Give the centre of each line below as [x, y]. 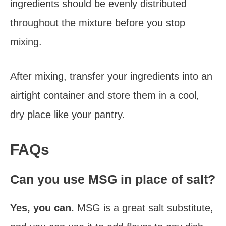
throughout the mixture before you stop [98, 23]
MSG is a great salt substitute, [145, 208]
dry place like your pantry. [68, 115]
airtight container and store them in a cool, [105, 95]
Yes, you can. [44, 208]
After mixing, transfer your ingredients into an [111, 76]
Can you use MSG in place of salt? [113, 179]
